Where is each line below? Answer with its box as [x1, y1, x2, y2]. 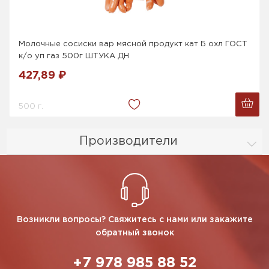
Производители [79, 135, 178, 147]
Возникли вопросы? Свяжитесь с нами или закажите [16, 216, 253, 223]
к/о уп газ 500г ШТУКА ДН [19, 52, 130, 59]
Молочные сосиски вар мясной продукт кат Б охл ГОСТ [19, 40, 248, 47]
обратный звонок [95, 229, 174, 237]
